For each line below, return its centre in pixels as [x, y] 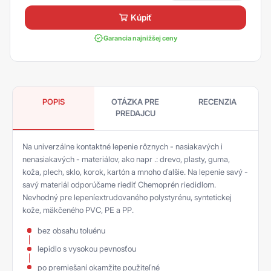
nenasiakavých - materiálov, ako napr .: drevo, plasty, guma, [126, 159]
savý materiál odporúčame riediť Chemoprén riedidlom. [119, 184]
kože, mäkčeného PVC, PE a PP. [78, 210]
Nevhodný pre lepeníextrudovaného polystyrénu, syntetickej [127, 197]
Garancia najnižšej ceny [140, 38]
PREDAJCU [135, 113]
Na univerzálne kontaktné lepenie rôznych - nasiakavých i [122, 146]
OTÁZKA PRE [135, 101]
